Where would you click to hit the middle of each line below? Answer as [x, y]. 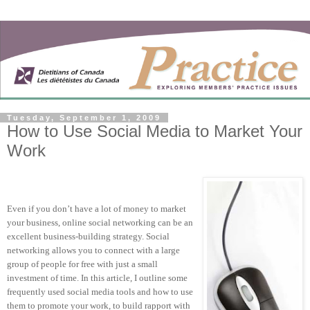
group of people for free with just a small [82, 264]
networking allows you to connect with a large [93, 250]
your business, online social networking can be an [100, 223]
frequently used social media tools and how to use [100, 292]
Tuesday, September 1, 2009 [84, 117]
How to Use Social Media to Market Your [155, 131]
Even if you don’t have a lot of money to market [97, 209]
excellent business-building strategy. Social [88, 237]
